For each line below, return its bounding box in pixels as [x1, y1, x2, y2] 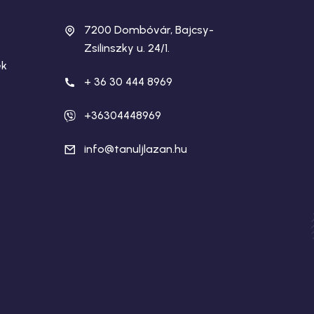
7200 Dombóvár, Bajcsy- [83, 23, 214, 36]
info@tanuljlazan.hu [83, 142, 187, 156]
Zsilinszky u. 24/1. [83, 41, 170, 55]
